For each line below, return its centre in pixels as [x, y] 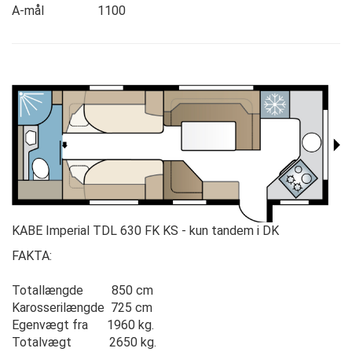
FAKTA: [32, 255]
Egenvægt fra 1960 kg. [83, 324]
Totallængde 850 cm [82, 290]
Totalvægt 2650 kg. [84, 342]
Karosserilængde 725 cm [82, 307]
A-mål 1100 [69, 11]
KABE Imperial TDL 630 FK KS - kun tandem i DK [145, 230]
